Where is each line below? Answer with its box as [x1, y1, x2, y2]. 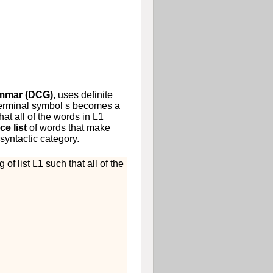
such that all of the [43, 158, 124, 169]
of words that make [26, 122, 110, 133]
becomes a [69, 100, 120, 111]
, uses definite [52, 89, 113, 100]
